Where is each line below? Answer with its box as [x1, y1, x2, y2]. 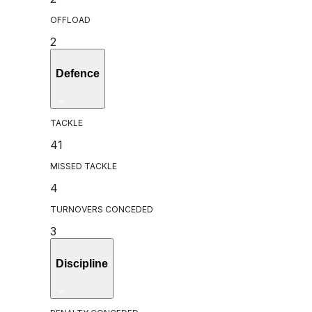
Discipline [56, 257, 108, 270]
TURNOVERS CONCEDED [50, 204, 153, 215]
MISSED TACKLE [50, 161, 117, 172]
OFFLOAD [50, 14, 91, 25]
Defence [56, 68, 100, 80]
